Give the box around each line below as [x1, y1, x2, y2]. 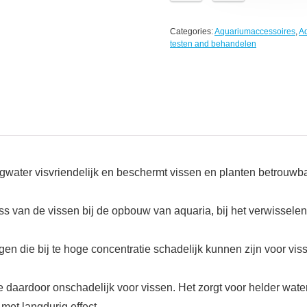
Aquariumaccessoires [214, 27, 295, 37]
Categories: [170, 27, 214, 37]
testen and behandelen [170, 39, 256, 49]
